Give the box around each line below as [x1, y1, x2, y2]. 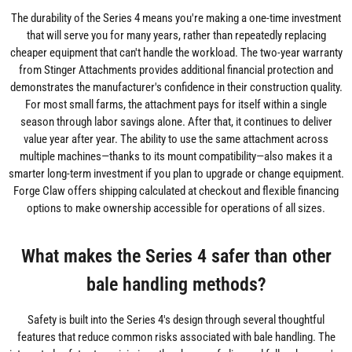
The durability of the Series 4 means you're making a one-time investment [11, 11, 341, 26]
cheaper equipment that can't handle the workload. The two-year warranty [9, 46, 343, 60]
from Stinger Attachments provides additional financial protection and [19, 63, 333, 78]
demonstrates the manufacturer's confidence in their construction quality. [9, 80, 343, 95]
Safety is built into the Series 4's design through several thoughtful [27, 313, 324, 328]
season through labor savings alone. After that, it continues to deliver [20, 115, 332, 130]
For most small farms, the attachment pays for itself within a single [25, 97, 327, 112]
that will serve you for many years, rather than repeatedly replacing [26, 28, 326, 43]
